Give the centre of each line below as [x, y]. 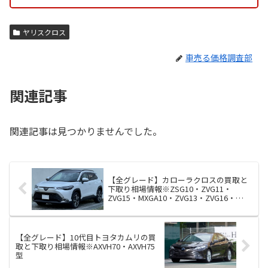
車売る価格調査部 [219, 57]
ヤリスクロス [44, 32]
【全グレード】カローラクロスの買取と [177, 180]
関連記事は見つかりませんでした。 [86, 131]
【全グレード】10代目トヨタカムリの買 [86, 237]
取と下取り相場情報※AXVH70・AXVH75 [85, 246]
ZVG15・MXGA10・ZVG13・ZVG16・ [171, 198]
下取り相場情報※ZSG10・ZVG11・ [169, 189]
